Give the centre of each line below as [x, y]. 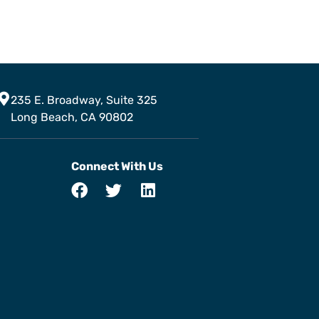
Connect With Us [117, 166]
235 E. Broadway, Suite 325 [84, 100]
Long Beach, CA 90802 [72, 117]
